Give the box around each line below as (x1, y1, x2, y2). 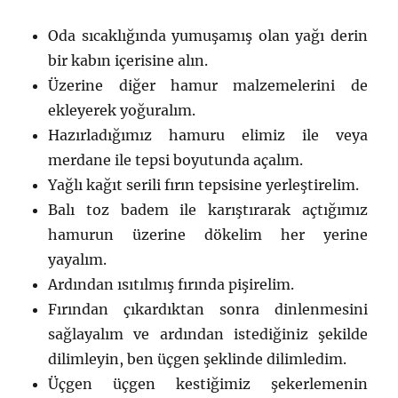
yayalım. (48, 251, 107, 269)
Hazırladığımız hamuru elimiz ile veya (48, 126, 368, 145)
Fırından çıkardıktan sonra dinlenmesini (48, 300, 368, 319)
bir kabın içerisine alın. (48, 52, 209, 70)
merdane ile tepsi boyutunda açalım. (48, 151, 304, 170)
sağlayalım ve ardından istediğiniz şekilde (48, 325, 368, 344)
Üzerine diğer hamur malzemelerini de (48, 76, 368, 95)
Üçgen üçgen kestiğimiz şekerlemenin (48, 375, 368, 394)
